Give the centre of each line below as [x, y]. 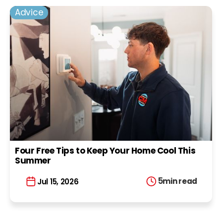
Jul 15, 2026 [58, 181]
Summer [33, 161]
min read [180, 181]
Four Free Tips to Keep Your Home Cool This [105, 151]
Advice [29, 13]
